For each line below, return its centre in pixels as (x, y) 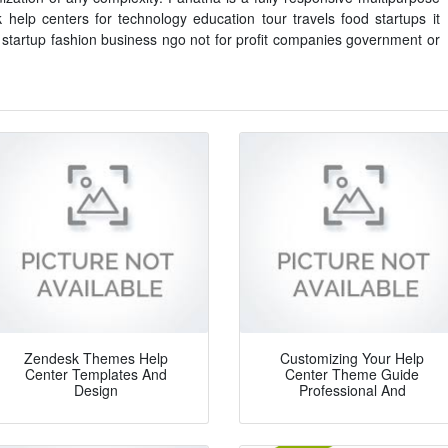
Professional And (352, 390)
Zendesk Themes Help (96, 358)
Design (96, 390)
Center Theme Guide (352, 374)
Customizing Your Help (352, 358)
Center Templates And (96, 374)
